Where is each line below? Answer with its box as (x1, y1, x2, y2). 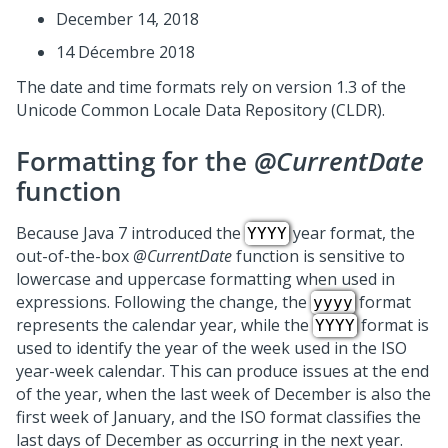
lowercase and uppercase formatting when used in (16, 268, 395, 290)
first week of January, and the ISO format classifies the (16, 406, 421, 428)
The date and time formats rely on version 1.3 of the (16, 76, 406, 98)
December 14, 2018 (56, 8, 199, 30)
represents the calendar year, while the (16, 314, 313, 336)
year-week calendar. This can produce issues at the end (16, 360, 429, 382)
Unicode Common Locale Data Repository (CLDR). (16, 99, 385, 121)
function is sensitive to (232, 245, 405, 267)
